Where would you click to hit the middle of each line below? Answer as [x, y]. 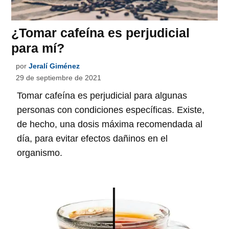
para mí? [38, 48]
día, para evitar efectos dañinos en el [93, 139]
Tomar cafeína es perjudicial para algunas [102, 96]
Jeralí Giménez [54, 66]
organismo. [40, 153]
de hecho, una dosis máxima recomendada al [110, 124]
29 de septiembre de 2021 [59, 78]
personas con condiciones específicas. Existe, [111, 110]
